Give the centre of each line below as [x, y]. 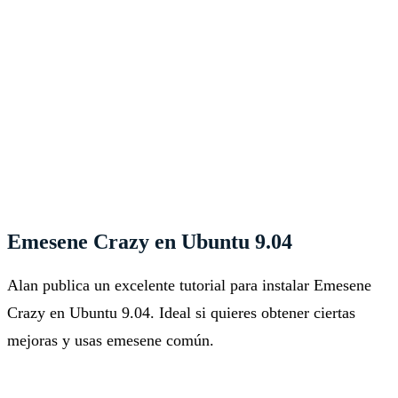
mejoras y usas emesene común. [111, 341]
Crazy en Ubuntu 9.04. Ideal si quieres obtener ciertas [181, 313]
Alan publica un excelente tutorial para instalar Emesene [189, 286]
